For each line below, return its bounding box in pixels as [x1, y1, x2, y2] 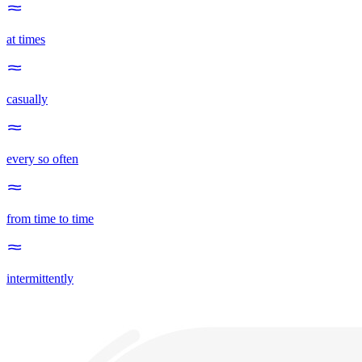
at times [6, 32, 45, 47]
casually [6, 92, 48, 107]
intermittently [6, 271, 74, 286]
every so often [6, 152, 78, 166]
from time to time [6, 212, 94, 226]
